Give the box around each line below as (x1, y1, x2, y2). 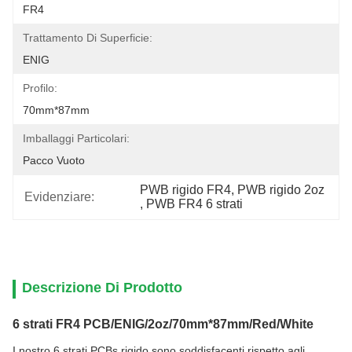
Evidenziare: (24, 190, 94, 203)
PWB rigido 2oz (237, 183, 325, 196)
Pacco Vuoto (23, 154, 85, 167)
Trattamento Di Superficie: (23, 31, 152, 44)
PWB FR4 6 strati (146, 197, 244, 211)
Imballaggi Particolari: (23, 132, 130, 145)
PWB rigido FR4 (140, 183, 232, 196)
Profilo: (23, 82, 57, 94)
